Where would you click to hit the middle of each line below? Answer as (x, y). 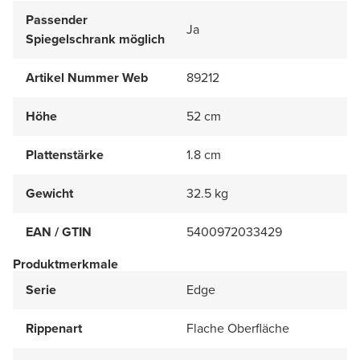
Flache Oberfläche (238, 328)
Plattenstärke (65, 154)
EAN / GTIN (59, 231)
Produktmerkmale (65, 264)
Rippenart (54, 328)
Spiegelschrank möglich (95, 39)
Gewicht (49, 193)
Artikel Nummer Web (87, 77)
